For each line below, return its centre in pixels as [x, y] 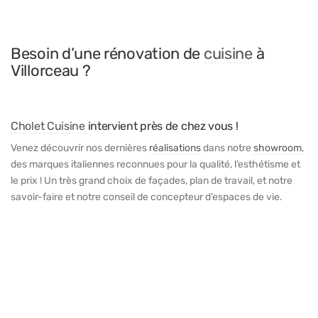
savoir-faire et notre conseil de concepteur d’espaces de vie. [147, 197]
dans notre [227, 148]
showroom [278, 148]
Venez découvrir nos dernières [80, 148]
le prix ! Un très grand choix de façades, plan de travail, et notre [152, 180]
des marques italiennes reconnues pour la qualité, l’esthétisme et [155, 164]
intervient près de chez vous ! [161, 126]
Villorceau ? [51, 70]
